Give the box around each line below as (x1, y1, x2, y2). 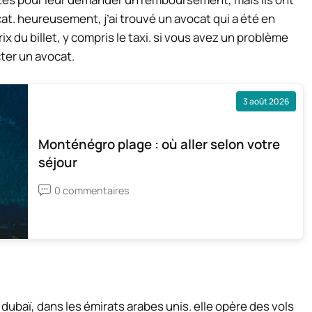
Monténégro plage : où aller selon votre (38, 134, 280, 153)
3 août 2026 (243, 95, 289, 107)
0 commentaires (54, 183, 130, 197)
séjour (38, 153, 77, 171)
